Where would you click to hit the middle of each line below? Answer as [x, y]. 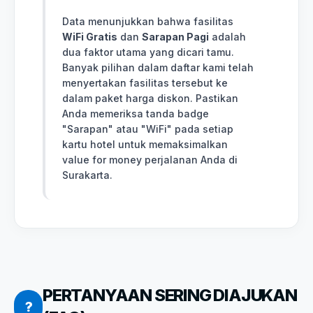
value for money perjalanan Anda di [150, 159]
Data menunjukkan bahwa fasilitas [148, 21]
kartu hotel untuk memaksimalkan [145, 144]
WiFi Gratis [90, 36]
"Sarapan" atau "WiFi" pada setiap [148, 129]
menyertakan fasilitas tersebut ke [145, 82]
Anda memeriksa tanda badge [136, 113]
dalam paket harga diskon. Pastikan [150, 98]
